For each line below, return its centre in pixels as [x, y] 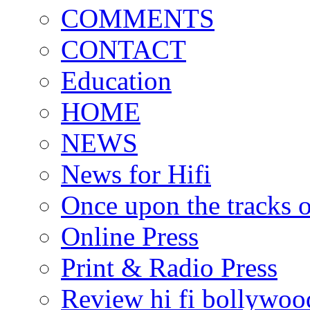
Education [116, 80]
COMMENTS [138, 18]
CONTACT [124, 49]
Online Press [130, 236]
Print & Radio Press [169, 267]
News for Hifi [136, 174]
